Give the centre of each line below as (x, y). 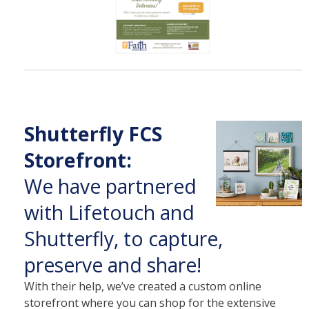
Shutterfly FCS (93, 133)
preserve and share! (112, 265)
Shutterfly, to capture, (123, 238)
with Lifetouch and (109, 212)
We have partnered (110, 186)
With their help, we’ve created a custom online (142, 286)
